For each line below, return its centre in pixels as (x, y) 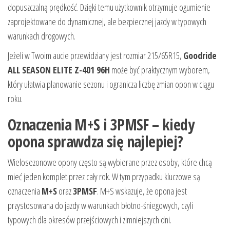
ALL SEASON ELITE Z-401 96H (59, 70)
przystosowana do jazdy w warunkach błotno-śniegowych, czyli (100, 205)
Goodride (200, 55)
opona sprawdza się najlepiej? (95, 141)
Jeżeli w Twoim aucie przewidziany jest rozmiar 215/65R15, (95, 55)
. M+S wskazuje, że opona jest (142, 191)
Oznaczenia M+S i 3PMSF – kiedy (101, 124)
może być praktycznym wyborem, (160, 70)
